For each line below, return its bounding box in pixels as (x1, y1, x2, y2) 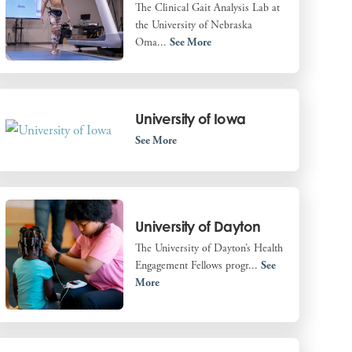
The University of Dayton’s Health (134, 240, 283, 255)
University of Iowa (134, 110, 246, 128)
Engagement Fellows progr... (134, 258, 261, 273)
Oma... (134, 35, 170, 50)
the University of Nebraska (134, 18, 252, 33)
